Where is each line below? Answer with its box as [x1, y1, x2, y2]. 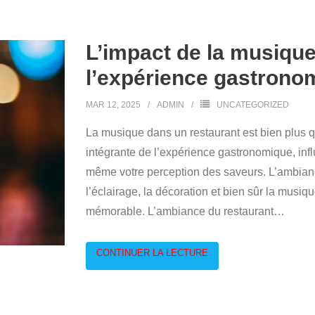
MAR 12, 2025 [85, 100, 141, 110]
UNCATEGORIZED [216, 100, 289, 110]
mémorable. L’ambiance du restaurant [85, 205, 274, 217]
